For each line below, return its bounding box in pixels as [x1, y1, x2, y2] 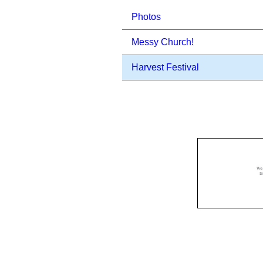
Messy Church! [131, 37, 194, 47]
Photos [131, 12, 161, 22]
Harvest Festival [131, 62, 199, 72]
